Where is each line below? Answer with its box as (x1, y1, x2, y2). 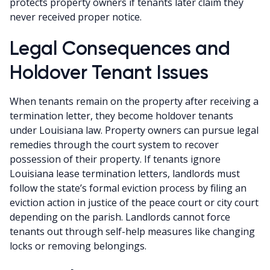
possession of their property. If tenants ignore (10, 152, 221, 166)
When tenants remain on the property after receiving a (10, 94, 259, 108)
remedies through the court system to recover (10, 137, 219, 151)
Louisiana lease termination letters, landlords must (10, 166, 240, 180)
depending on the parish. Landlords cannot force (10, 210, 230, 224)
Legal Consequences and (10, 36, 230, 60)
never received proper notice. (10, 10, 142, 24)
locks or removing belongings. (10, 239, 146, 253)
